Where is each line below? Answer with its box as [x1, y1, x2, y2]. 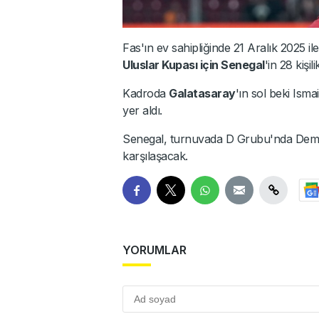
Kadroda [122, 85, 169, 100]
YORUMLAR [122, 242, 187, 257]
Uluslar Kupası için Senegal [122, 57, 265, 72]
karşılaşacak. [122, 148, 188, 163]
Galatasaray [169, 85, 236, 100]
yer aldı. [122, 103, 162, 117]
